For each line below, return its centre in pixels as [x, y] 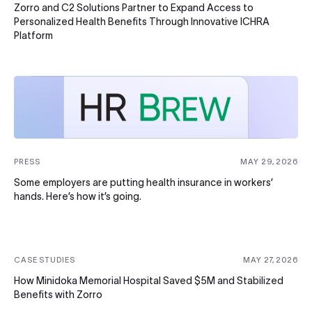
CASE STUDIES [45, 259]
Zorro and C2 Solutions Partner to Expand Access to [134, 7]
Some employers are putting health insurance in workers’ [143, 182]
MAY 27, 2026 [271, 259]
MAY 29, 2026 [269, 161]
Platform [33, 35]
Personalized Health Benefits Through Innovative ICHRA [142, 21]
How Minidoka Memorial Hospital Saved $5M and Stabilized [149, 280]
